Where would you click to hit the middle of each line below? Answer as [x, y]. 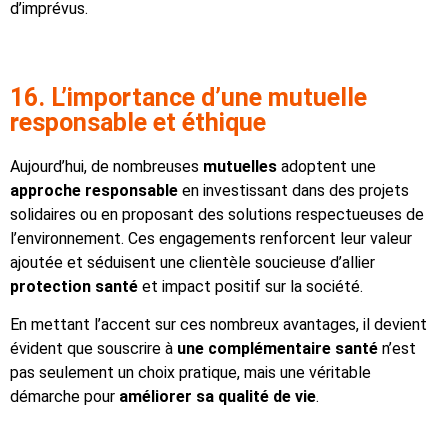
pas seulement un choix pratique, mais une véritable [190, 373]
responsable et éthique [138, 122]
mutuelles [240, 166]
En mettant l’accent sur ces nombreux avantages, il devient [218, 325]
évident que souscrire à [93, 349]
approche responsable [94, 190]
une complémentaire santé [277, 349]
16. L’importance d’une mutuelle [188, 97]
